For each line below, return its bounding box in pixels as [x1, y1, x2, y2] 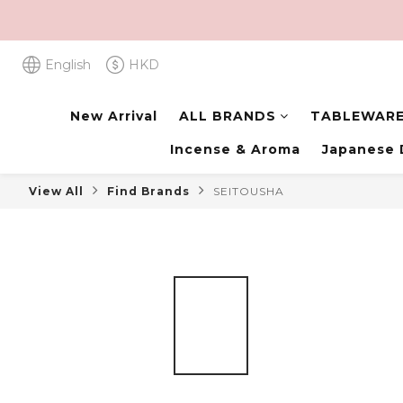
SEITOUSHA [213, 184, 284, 198]
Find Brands [107, 184, 190, 198]
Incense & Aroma [169, 141, 300, 157]
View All [29, 184, 84, 198]
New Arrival [69, 108, 157, 124]
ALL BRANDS [178, 108, 276, 124]
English [45, 57, 91, 73]
